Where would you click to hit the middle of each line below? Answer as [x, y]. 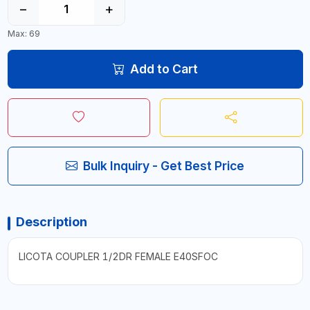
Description [51, 222]
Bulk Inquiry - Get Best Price [164, 166]
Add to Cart [164, 69]
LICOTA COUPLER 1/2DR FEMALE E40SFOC [118, 256]
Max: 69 [24, 34]
